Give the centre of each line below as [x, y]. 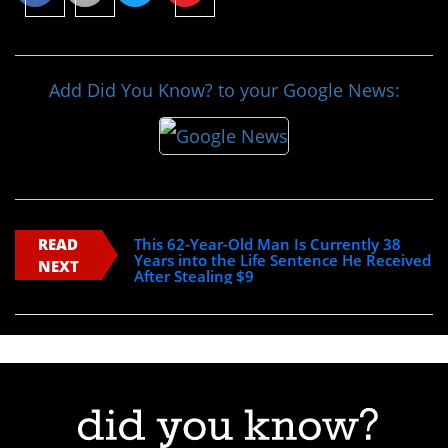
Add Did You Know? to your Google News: [224, 90]
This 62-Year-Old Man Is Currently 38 [267, 243]
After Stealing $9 [193, 275]
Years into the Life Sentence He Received [282, 259]
